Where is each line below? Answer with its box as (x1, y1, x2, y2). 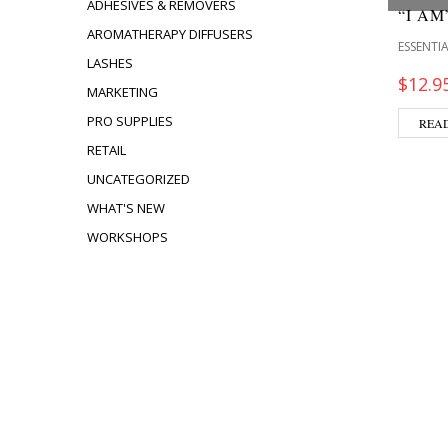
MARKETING (87, 83, 158, 101)
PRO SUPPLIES (87, 112, 173, 130)
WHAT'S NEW (87, 199, 165, 217)
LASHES (87, 54, 133, 72)
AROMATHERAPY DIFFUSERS (87, 25, 253, 43)
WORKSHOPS (87, 228, 168, 246)
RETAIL (87, 141, 126, 159)
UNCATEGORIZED (87, 170, 190, 188)
